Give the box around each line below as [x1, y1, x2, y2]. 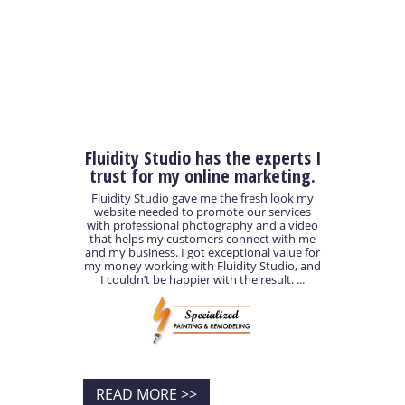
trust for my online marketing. [89, 163, 316, 188]
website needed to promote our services [94, 203, 311, 221]
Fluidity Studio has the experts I [84, 145, 321, 170]
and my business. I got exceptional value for [85, 244, 320, 261]
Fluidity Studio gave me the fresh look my [91, 190, 314, 207]
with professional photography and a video [87, 217, 318, 234]
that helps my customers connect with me [89, 231, 316, 248]
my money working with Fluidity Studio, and [84, 258, 321, 275]
